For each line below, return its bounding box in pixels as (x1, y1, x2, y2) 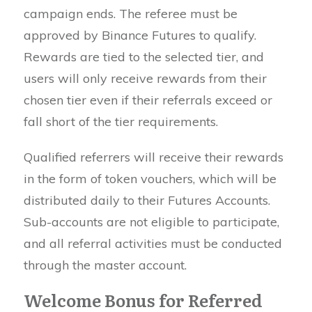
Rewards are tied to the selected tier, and (24, 48, 264, 65)
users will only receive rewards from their (24, 70, 267, 86)
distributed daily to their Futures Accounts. (24, 192, 270, 208)
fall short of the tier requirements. (24, 113, 218, 130)
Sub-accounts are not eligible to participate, (24, 213, 279, 230)
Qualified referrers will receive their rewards (24, 148, 283, 165)
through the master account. (24, 256, 187, 273)
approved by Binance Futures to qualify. (24, 26, 256, 43)
